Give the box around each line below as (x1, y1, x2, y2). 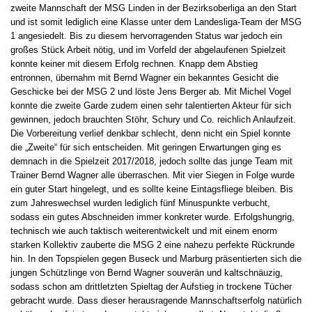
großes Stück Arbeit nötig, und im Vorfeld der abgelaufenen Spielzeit (10, 45, 286, 56)
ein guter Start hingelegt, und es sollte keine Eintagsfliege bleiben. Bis (10, 184, 293, 195)
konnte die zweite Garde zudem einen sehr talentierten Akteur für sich (10, 100, 291, 111)
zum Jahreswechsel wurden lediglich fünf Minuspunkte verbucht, (10, 198, 270, 209)
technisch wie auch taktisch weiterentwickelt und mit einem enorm (10, 226, 277, 237)
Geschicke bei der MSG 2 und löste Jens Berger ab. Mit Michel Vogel (10, 86, 291, 97)
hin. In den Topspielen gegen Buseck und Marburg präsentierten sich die (10, 253, 302, 265)
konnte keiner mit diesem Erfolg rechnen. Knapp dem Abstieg (10, 58, 258, 70)
